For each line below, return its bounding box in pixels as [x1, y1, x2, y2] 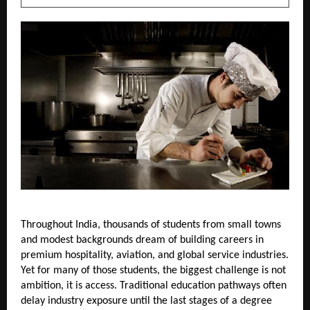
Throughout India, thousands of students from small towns [21, 219, 281, 230]
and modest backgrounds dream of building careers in [21, 234, 264, 246]
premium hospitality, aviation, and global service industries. [21, 249, 289, 261]
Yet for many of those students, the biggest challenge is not [21, 264, 286, 276]
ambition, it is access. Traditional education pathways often [21, 280, 286, 291]
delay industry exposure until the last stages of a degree [21, 295, 272, 307]
